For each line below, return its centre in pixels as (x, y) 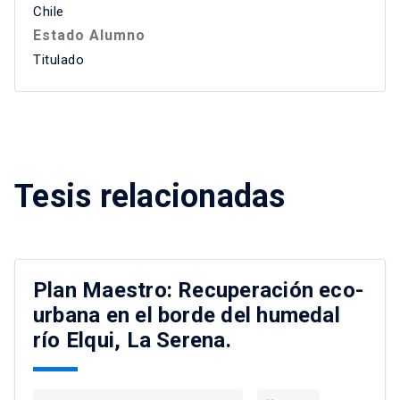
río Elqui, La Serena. (132, 341)
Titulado (58, 60)
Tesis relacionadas (150, 197)
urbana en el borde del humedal (187, 316)
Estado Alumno (89, 36)
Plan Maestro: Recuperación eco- (199, 291)
